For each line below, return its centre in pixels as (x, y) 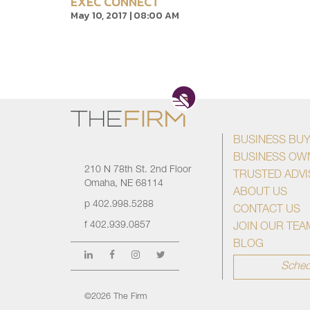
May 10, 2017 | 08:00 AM (125, 16)
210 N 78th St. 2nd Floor (138, 170)
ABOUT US (260, 193)
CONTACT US (267, 210)
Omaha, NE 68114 (124, 184)
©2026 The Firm (116, 297)
